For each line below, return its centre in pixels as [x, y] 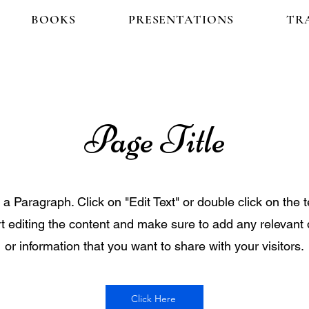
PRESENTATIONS [181, 19]
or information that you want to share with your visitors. [154, 246]
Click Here [153, 299]
